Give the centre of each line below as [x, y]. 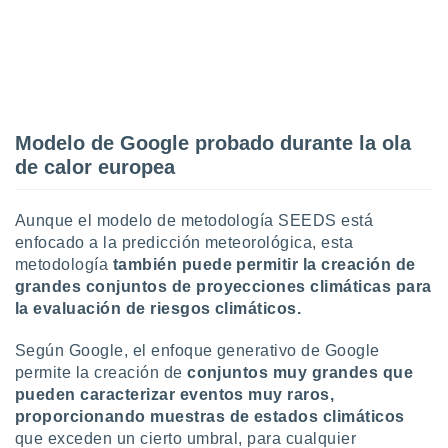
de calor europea [95, 167]
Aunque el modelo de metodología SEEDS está [194, 220]
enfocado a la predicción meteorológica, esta [184, 242]
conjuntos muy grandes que [300, 372]
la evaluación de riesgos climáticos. [158, 308]
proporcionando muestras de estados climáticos [210, 416]
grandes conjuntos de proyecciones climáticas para [223, 286]
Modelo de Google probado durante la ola [213, 143]
